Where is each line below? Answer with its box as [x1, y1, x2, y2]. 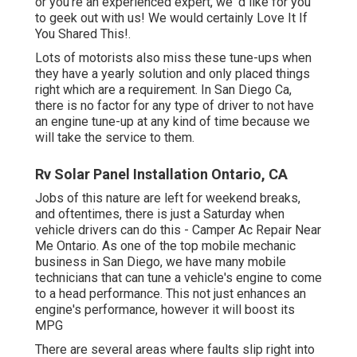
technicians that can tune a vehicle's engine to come [35, 270, 322, 286]
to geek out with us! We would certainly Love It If [35, 10, 308, 26]
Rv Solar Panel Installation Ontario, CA [35, 166, 288, 183]
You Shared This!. [35, 26, 131, 42]
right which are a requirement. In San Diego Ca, [35, 82, 292, 98]
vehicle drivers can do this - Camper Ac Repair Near [35, 222, 321, 238]
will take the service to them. [35, 130, 194, 146]
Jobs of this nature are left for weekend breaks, [35, 190, 300, 206]
